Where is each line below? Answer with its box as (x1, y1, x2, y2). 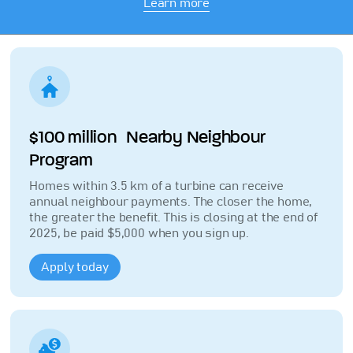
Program (29, 150, 93, 170)
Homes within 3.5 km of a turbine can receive (29, 180, 284, 192)
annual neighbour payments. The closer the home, (29, 195, 313, 208)
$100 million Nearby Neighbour (29, 127, 266, 147)
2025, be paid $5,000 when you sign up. (29, 227, 249, 240)
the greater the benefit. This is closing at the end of (29, 211, 318, 224)
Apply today (41, 261, 109, 273)
